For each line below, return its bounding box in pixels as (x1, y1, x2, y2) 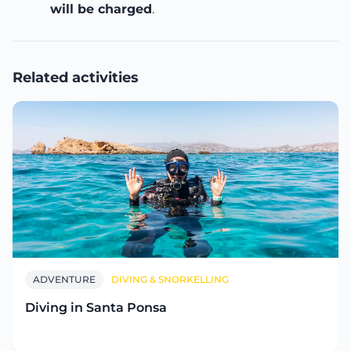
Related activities (13, 68, 139, 86)
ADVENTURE (33, 273, 96, 285)
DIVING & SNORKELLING (111, 273, 229, 285)
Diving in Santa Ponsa (25, 299, 167, 315)
